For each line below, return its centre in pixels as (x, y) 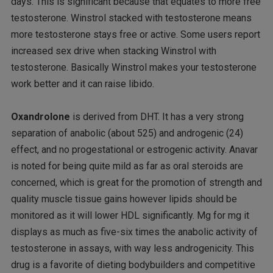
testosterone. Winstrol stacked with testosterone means (131, 18)
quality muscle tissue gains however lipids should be (124, 199)
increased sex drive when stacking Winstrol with (113, 51)
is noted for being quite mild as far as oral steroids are (127, 166)
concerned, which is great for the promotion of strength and (136, 182)
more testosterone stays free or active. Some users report (135, 34)
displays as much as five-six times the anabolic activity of (134, 232)
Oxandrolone (40, 116)
